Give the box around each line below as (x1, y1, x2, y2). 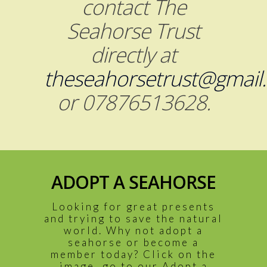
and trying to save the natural (44, 212, 223, 225)
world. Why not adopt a (64, 223, 203, 237)
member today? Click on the (51, 247, 216, 260)
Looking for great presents (52, 200, 215, 213)
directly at (91, 40, 176, 69)
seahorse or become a (68, 235, 199, 249)
